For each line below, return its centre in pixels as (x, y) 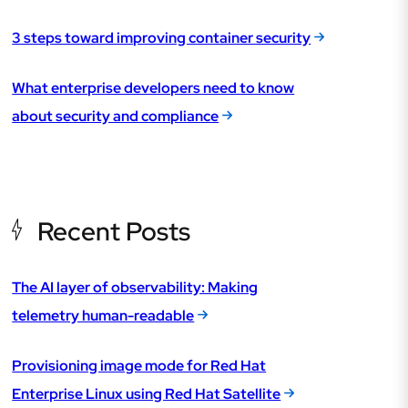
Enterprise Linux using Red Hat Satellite (147, 394)
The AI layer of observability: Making (135, 288)
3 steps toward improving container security (162, 38)
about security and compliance (116, 117)
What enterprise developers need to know (153, 88)
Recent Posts (114, 232)
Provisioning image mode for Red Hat (139, 366)
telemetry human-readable (103, 316)
